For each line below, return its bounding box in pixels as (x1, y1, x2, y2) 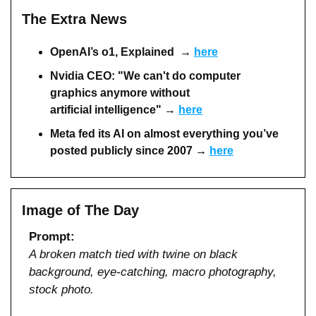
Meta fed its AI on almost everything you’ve (50, 128, 279, 140)
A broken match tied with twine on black (29, 248, 238, 262)
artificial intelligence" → (50, 104, 178, 116)
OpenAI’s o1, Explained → (50, 46, 194, 59)
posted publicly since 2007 (50, 145, 193, 157)
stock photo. (29, 283, 94, 297)
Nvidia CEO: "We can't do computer (50, 70, 241, 83)
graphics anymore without (50, 87, 190, 99)
